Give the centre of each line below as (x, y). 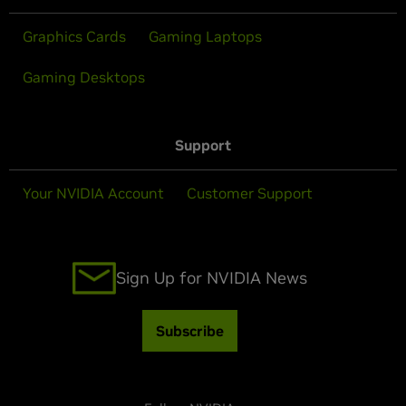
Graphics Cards (74, 37)
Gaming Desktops (84, 77)
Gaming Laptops (205, 37)
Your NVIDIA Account (93, 193)
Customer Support (250, 193)
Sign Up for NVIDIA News (211, 278)
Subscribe (189, 331)
